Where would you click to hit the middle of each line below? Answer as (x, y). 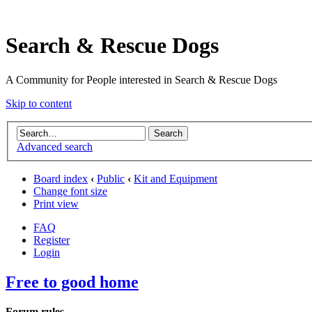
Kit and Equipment (175, 179)
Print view (56, 204)
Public (111, 179)
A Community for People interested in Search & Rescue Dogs (141, 79)
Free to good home (72, 282)
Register (52, 240)
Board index (61, 179)
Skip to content (39, 103)
